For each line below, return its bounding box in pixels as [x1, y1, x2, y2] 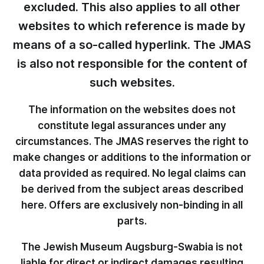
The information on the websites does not [28, 104, 236, 115]
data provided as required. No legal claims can [18, 167, 246, 179]
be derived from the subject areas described [21, 183, 243, 195]
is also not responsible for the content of [16, 57, 247, 71]
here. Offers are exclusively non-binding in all [21, 199, 243, 211]
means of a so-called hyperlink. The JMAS [13, 38, 251, 52]
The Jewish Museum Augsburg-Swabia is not [21, 241, 243, 253]
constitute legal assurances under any [38, 120, 226, 131]
